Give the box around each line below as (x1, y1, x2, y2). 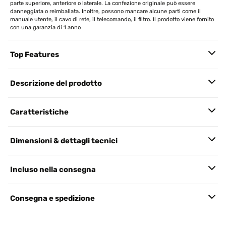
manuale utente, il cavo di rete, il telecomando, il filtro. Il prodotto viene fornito (10, 16, 214, 23)
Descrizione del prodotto (10, 79, 102, 88)
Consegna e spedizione (10, 194, 95, 203)
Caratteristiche (10, 107, 69, 117)
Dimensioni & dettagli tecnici (10, 136, 118, 145)
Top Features (10, 50, 59, 59)
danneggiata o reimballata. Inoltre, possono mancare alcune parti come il (10, 8, 201, 15)
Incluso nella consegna (10, 165, 96, 174)
